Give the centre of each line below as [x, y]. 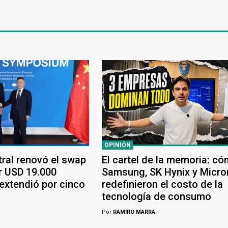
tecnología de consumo [156, 196]
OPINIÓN [117, 145]
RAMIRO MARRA [133, 212]
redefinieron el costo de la [162, 184]
